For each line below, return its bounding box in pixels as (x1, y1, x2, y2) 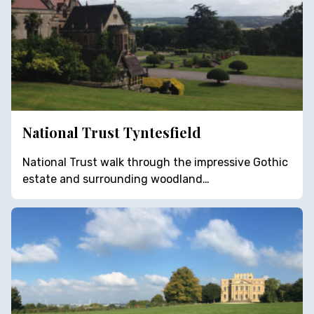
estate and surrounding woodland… (22, 172, 210, 186)
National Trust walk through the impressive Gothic (22, 155, 288, 169)
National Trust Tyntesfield (22, 122, 201, 142)
